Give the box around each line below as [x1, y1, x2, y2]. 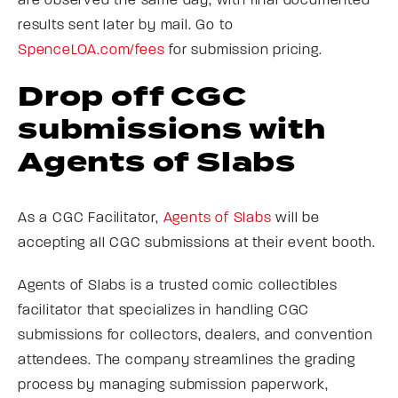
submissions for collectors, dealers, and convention [18, 328, 373, 343]
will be [271, 211, 321, 226]
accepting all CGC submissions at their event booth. [18, 235, 376, 251]
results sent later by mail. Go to [18, 18, 234, 33]
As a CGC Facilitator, [18, 211, 163, 226]
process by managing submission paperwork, [18, 378, 329, 393]
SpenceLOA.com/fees [18, 43, 165, 58]
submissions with [18, 108, 326, 151]
